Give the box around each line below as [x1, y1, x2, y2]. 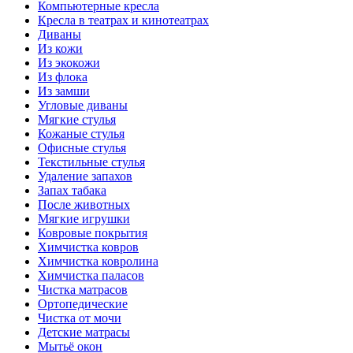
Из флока [38, 69, 87, 84]
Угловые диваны [38, 98, 128, 112]
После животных [38, 197, 130, 211]
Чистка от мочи [38, 310, 121, 325]
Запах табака [38, 183, 106, 197]
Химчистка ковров [38, 240, 139, 254]
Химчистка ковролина [38, 254, 158, 268]
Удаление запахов [38, 169, 132, 183]
